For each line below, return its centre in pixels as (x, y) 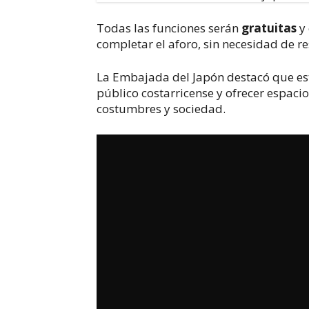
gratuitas (269, 28)
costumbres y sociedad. (163, 109)
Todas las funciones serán (169, 28)
